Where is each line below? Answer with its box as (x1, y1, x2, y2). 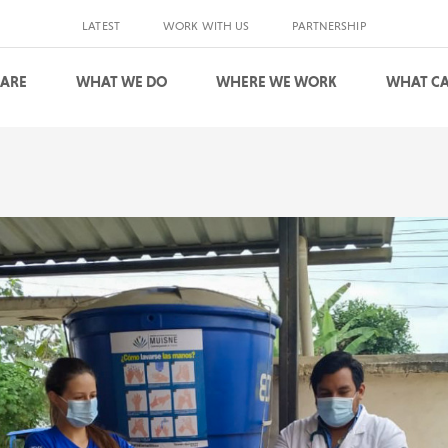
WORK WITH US (162, 19, 250, 33)
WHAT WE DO (76, 73, 168, 91)
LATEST (82, 19, 120, 33)
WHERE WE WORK (216, 73, 338, 91)
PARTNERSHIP (292, 19, 366, 33)
